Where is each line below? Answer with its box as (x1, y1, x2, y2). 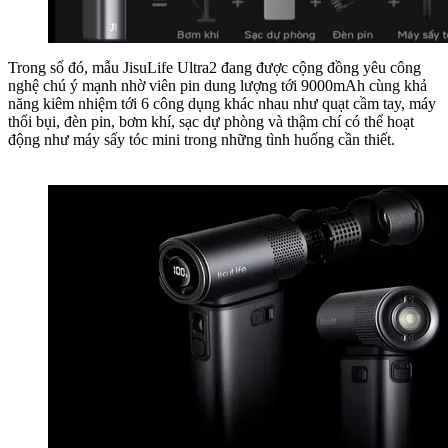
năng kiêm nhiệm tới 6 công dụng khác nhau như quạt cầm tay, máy (8, 94, 436, 112)
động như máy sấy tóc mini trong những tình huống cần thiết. (8, 130, 395, 148)
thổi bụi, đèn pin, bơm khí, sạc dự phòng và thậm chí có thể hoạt (8, 112, 414, 130)
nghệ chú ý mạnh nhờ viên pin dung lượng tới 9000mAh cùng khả (8, 76, 427, 94)
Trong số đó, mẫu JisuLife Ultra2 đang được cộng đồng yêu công (8, 58, 421, 76)
